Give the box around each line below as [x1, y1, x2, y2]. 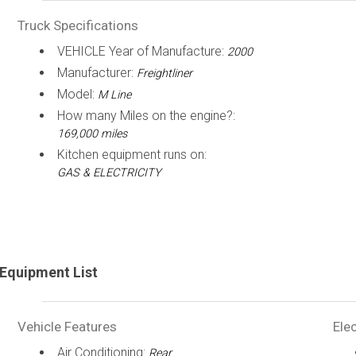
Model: [56, 87, 98, 102]
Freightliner [136, 67, 192, 80]
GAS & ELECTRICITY [56, 166, 161, 180]
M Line [97, 88, 131, 102]
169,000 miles [56, 127, 127, 141]
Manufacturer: [56, 65, 137, 80]
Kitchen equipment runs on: [56, 147, 207, 162]
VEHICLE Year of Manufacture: [56, 44, 227, 59]
